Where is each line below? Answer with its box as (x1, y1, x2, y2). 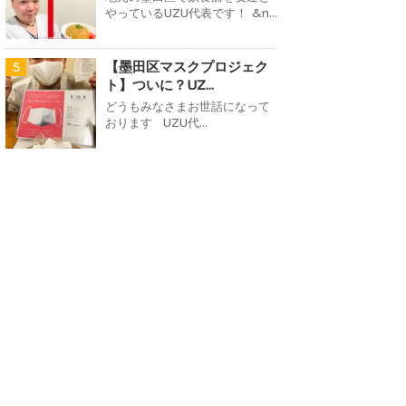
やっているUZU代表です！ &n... (105, 5, 277, 21)
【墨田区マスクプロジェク (105, 57, 268, 75)
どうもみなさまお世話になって (105, 98, 270, 114)
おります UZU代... (105, 114, 208, 130)
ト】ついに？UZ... (105, 75, 214, 93)
